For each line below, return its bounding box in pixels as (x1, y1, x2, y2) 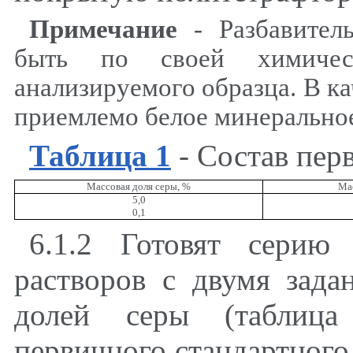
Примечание (28, 14, 177, 43)
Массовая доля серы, (87, 180, 182, 192)
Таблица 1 (28, 138, 171, 173)
